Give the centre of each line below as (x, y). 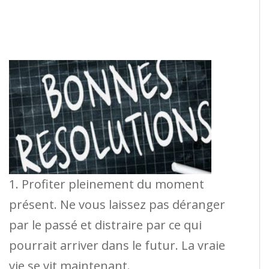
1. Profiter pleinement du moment (107, 184)
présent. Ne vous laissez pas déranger (117, 205)
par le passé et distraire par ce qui (105, 225)
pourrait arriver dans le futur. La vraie (117, 246)
